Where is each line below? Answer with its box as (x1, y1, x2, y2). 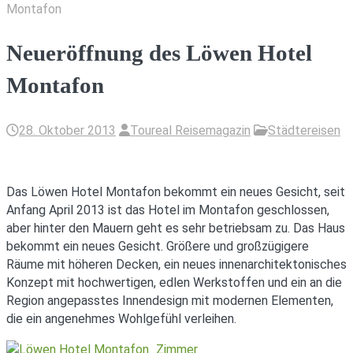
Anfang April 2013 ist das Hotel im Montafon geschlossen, (6, 202, 329, 217)
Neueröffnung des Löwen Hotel (6, 40, 312, 66)
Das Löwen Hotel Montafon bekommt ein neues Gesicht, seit (6, 184, 345, 199)
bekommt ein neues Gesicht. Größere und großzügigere (6, 238, 309, 254)
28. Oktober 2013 (19, 122, 116, 138)
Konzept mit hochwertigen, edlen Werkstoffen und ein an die (6, 274, 342, 290)
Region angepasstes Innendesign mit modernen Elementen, (6, 292, 333, 308)
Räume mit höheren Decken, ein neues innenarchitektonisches (6, 256, 347, 272)
